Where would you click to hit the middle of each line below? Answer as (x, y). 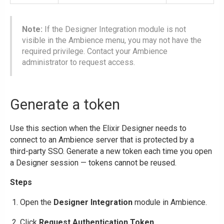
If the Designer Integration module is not (114, 29)
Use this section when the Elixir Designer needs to (98, 128)
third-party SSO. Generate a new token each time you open (111, 151)
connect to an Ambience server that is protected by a (102, 139)
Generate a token (65, 104)
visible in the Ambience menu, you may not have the (112, 40)
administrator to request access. (78, 62)
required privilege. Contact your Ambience (95, 51)
